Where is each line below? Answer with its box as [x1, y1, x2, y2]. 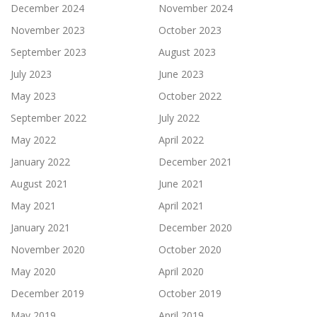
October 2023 [158, 23, 221, 37]
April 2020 [158, 264, 204, 278]
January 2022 [11, 154, 70, 168]
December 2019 [11, 286, 84, 300]
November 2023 [11, 23, 85, 37]
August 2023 [158, 45, 216, 59]
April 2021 [158, 198, 204, 212]
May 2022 [11, 132, 56, 146]
